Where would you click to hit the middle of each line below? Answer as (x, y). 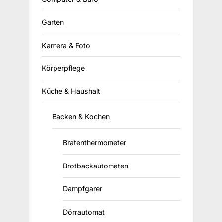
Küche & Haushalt (71, 91)
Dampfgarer (82, 189)
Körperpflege (63, 68)
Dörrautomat (83, 212)
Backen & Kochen (81, 117)
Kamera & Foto (66, 45)
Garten (53, 22)
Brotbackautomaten (95, 166)
